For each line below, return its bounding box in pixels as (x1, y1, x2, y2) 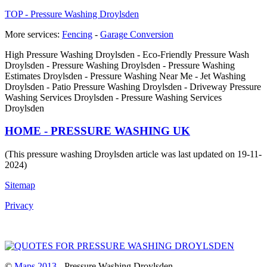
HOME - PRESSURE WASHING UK (5, 125, 190, 138)
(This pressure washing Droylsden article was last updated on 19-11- (5, 149, 262, 159)
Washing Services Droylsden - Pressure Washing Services (5, 92, 222, 103)
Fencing (62, 29, 92, 39)
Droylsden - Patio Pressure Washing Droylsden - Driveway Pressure (5, 81, 261, 92)
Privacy (5, 200, 33, 210)
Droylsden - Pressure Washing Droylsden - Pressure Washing (5, 60, 235, 70)
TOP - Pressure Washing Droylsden (5, 8, 139, 19)
